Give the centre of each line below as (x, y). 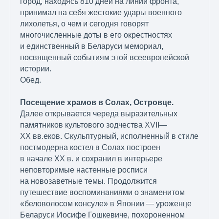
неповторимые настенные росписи (84, 170)
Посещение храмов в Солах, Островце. (97, 103)
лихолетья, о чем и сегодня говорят (84, 24)
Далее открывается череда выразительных (99, 114)
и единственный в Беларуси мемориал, (92, 46)
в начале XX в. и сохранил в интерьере (91, 159)
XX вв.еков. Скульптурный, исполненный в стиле (109, 136)
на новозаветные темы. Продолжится (88, 181)
